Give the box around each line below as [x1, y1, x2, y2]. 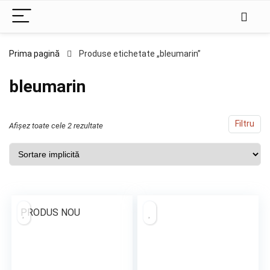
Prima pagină [9, 49, 60, 58]
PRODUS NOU [20, 207, 81, 218]
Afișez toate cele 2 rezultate [9, 121, 103, 130]
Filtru [235, 119, 254, 129]
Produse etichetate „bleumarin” [79, 49, 201, 58]
